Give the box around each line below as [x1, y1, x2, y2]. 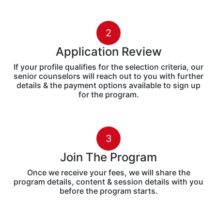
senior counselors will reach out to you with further [14, 71, 203, 81]
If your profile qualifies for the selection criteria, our [14, 62, 203, 72]
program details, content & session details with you [14, 177, 203, 187]
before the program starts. [59, 186, 158, 196]
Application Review [55, 45, 162, 59]
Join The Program [60, 150, 157, 165]
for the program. [78, 90, 139, 100]
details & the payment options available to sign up [16, 80, 201, 91]
